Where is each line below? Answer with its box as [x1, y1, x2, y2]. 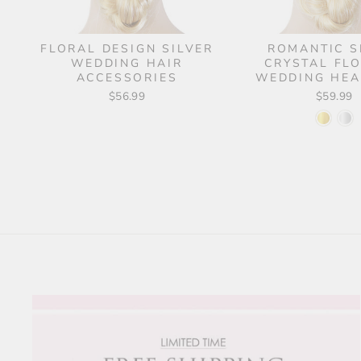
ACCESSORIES [76, 69, 178, 85]
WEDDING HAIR [71, 55, 183, 71]
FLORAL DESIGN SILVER [40, 40, 214, 56]
